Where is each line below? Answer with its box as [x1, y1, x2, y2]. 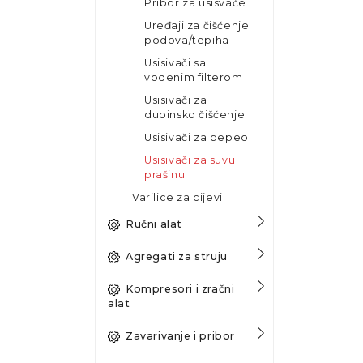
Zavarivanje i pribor [126, 329, 235, 342]
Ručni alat [126, 217, 182, 230]
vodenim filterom [144, 70, 243, 83]
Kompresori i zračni [126, 282, 235, 295]
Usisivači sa [144, 56, 207, 69]
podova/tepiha [144, 33, 229, 46]
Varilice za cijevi [132, 190, 223, 203]
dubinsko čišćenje [144, 108, 246, 121]
